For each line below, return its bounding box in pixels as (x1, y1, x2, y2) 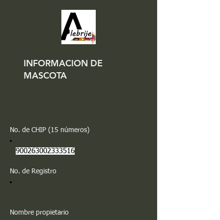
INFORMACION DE (24, 57, 103, 69)
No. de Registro (10, 168, 58, 175)
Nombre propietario (10, 209, 69, 216)
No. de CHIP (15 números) (10, 127, 89, 134)
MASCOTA (24, 70, 67, 81)
